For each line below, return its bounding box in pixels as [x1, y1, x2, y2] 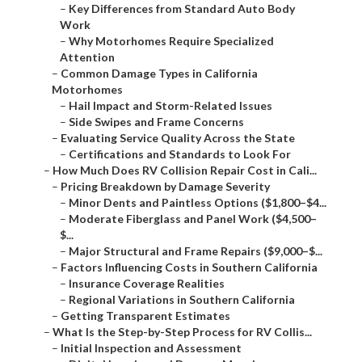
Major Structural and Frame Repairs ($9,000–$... [69, 244, 322, 259]
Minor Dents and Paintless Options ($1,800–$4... [69, 196, 326, 210]
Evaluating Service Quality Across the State [61, 131, 295, 145]
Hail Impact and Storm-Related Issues [69, 99, 272, 113]
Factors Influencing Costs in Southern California [61, 260, 318, 275]
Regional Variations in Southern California [69, 293, 295, 307]
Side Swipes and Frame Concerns [69, 115, 244, 129]
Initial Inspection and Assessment [61, 341, 242, 356]
